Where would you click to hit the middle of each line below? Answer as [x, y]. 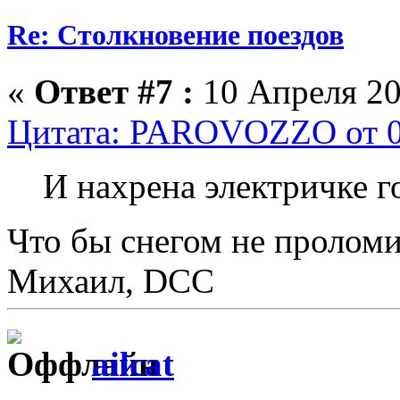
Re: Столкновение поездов [175, 35]
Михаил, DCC [111, 281]
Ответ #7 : [114, 92]
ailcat [133, 363]
